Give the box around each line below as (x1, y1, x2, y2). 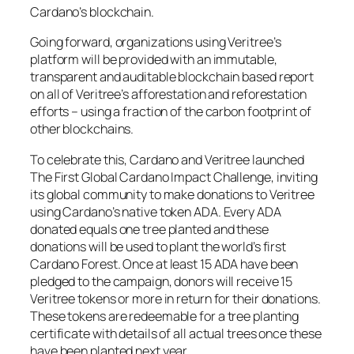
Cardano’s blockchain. (30, 3, 156, 21)
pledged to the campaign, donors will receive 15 (30, 272, 293, 290)
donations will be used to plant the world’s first (30, 237, 287, 255)
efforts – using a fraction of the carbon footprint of (30, 103, 311, 121)
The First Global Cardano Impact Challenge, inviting (30, 168, 318, 186)
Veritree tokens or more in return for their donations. (30, 289, 321, 307)
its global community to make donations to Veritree (30, 185, 314, 203)
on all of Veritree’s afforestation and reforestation (30, 85, 307, 104)
